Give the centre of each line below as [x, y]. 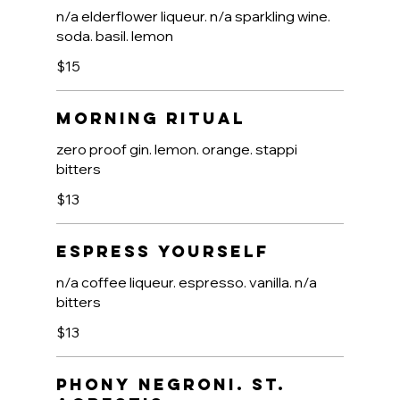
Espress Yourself [162, 252]
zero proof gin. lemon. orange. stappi [176, 150]
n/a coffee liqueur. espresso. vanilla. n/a [186, 283]
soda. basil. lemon [114, 36]
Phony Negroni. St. [171, 385]
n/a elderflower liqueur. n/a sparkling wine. [193, 17]
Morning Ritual [150, 119]
